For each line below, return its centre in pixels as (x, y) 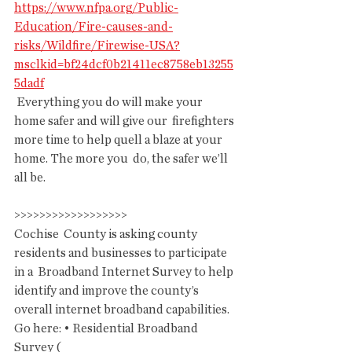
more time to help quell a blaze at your (119, 140)
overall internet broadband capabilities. (123, 310)
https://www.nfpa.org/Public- (96, 8)
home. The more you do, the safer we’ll (122, 159)
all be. (30, 178)
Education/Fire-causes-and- (93, 27)
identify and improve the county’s (109, 291)
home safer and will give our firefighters (125, 121)
